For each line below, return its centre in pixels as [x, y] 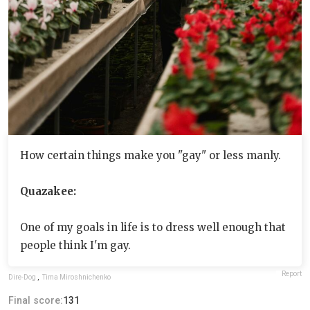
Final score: [36, 300]
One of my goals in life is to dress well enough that [153, 227]
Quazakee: [48, 191]
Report [292, 273]
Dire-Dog [22, 277]
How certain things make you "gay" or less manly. [151, 155]
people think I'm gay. [75, 245]
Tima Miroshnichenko [76, 277]
